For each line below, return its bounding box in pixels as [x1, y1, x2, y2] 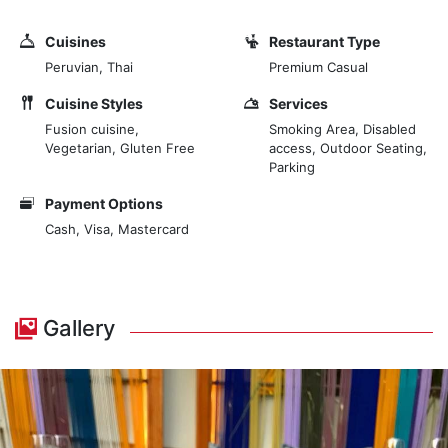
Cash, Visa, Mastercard [45, 221, 189, 237]
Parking [269, 159, 315, 175]
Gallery [37, 315, 115, 341]
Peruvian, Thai [45, 59, 133, 75]
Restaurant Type [269, 33, 380, 50]
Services [269, 95, 328, 112]
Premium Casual [269, 59, 368, 75]
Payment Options [45, 195, 163, 212]
